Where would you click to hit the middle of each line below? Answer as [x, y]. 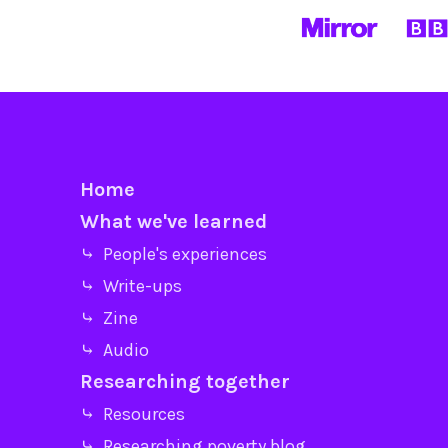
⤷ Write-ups [131, 285]
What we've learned [173, 221]
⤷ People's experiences [173, 253]
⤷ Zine [109, 317]
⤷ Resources [132, 413]
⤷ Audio [114, 349]
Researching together [185, 381]
